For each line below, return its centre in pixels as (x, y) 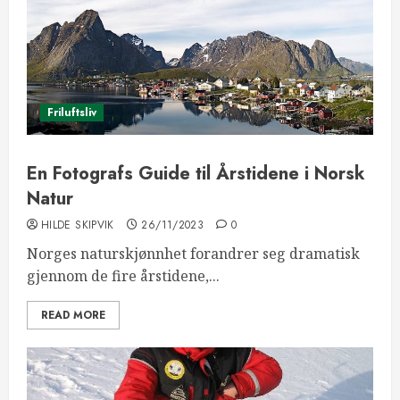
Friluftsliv (72, 112)
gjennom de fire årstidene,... (123, 276)
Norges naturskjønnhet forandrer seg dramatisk (193, 254)
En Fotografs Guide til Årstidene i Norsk (196, 174)
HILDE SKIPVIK (78, 225)
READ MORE (73, 315)
